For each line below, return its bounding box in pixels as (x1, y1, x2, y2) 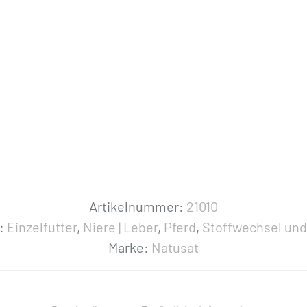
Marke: (108, 239, 151, 256)
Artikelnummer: (89, 198, 186, 214)
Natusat (151, 239, 199, 256)
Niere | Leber (83, 219, 158, 235)
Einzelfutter (7, 219, 77, 235)
